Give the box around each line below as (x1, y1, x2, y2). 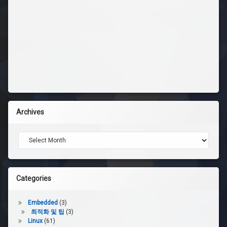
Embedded (27, 199, 58, 206)
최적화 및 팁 (30, 208, 64, 215)
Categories (16, 174, 51, 182)
